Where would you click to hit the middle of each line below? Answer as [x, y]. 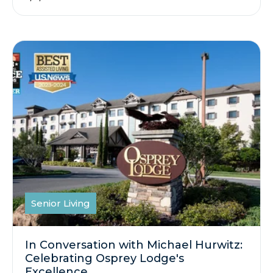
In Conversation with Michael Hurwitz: [134, 245]
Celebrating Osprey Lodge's [105, 259]
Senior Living [61, 204]
